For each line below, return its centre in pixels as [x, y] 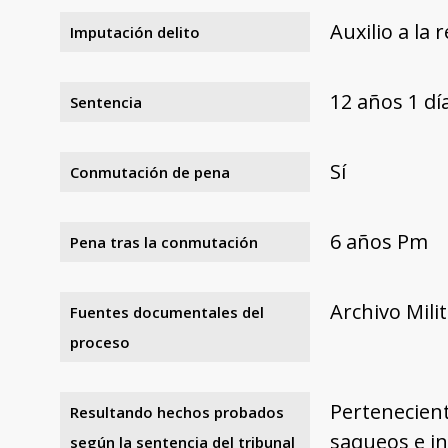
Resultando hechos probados [177, 411]
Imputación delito [135, 31]
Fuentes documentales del [167, 311]
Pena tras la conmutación [164, 241]
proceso [100, 341]
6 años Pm [379, 241]
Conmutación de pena [150, 171]
